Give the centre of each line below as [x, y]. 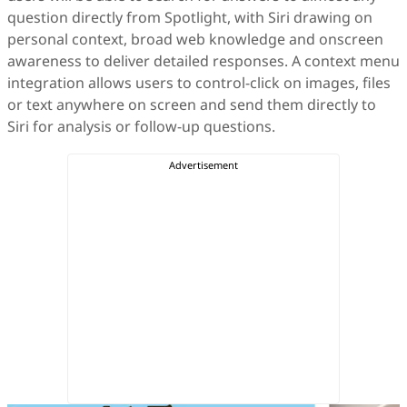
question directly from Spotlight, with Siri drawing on [190, 18]
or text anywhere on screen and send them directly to [192, 105]
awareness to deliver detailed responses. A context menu [203, 61]
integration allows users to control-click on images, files [199, 83]
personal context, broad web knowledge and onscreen [195, 40]
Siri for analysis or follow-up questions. [141, 127]
